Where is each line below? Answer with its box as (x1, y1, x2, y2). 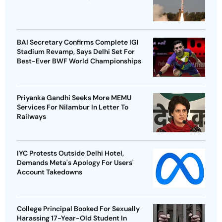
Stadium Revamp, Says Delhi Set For (17, 47, 135, 56)
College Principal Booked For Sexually (17, 204, 140, 214)
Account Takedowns (17, 167, 82, 177)
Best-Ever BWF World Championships (17, 56, 141, 66)
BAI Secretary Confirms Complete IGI (17, 38, 139, 47)
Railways (17, 112, 46, 121)
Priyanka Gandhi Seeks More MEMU (17, 93, 131, 103)
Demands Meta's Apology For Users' (17, 158, 134, 167)
